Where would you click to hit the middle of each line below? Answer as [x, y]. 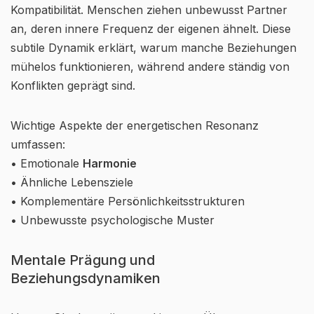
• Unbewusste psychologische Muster [112, 220]
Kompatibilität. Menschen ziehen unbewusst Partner [149, 10]
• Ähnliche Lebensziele [72, 182]
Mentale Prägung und [83, 260]
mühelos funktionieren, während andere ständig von [150, 67]
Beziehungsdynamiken [86, 278]
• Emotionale [47, 163]
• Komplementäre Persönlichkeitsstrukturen [128, 201]
